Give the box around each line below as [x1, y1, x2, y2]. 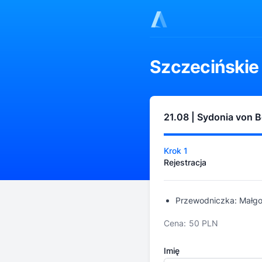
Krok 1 [164, 146, 188, 156]
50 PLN [189, 218, 218, 228]
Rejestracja [164, 157, 206, 167]
